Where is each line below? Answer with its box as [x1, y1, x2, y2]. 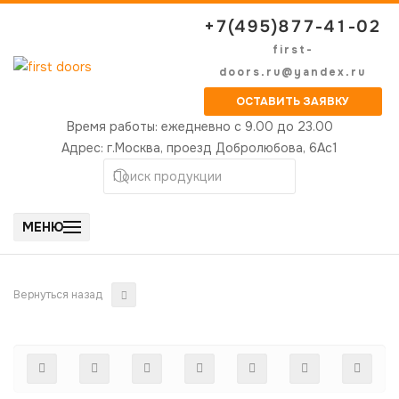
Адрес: [61, 140, 107, 156]
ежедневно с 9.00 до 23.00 [160, 118, 333, 134]
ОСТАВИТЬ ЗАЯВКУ [236, 94, 349, 109]
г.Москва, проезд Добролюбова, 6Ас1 [107, 140, 338, 156]
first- [272, 43, 313, 57]
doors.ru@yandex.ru [219, 65, 366, 79]
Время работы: [66, 118, 161, 134]
